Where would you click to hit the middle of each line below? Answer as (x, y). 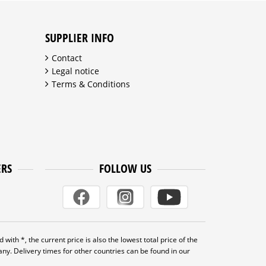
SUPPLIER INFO (80, 37)
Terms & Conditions (91, 84)
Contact (67, 58)
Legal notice (75, 71)
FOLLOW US (125, 168)
